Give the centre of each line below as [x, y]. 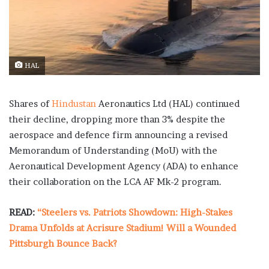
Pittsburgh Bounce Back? [63, 244]
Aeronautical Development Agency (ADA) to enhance [124, 166]
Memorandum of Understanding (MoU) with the [113, 151]
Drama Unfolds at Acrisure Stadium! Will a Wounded [122, 228]
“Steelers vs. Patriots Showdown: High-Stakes [135, 213]
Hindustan [74, 104]
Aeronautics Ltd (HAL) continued [168, 104]
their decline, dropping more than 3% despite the [117, 119]
